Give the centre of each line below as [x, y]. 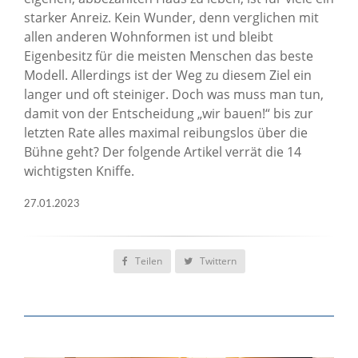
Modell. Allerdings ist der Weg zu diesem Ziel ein [168, 75]
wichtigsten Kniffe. [79, 171]
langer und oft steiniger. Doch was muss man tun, [174, 94]
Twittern [217, 261]
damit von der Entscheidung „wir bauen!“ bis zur [169, 113]
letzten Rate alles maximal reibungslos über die [166, 133]
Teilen [147, 261]
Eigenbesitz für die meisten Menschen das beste [169, 56]
